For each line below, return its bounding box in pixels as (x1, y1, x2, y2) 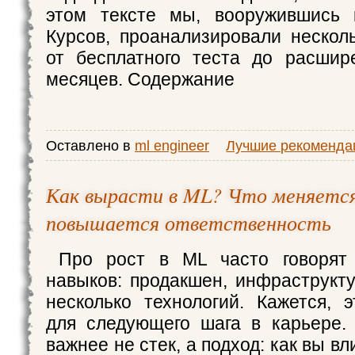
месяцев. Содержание (46, 69, 235, 90)
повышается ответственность (46, 208, 331, 236)
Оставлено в (46, 137, 135, 154)
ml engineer (135, 137, 209, 154)
